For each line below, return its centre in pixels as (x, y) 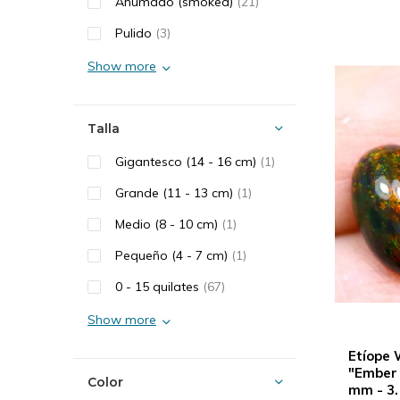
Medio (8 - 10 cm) (168, 224)
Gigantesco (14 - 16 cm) (187, 162)
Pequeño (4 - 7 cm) (173, 255)
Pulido (135, 33)
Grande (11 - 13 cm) (176, 193)
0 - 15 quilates (159, 287)
